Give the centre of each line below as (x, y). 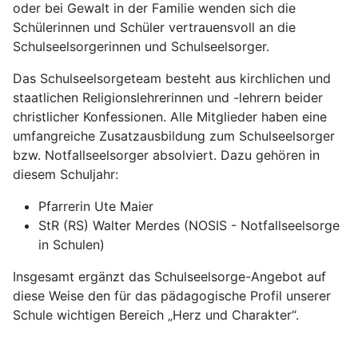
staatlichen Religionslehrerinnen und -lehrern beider (168, 98)
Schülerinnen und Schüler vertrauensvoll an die (154, 28)
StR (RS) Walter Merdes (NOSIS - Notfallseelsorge (189, 226)
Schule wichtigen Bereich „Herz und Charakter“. (156, 315)
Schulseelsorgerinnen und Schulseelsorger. (141, 47)
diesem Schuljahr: (66, 175)
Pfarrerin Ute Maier (96, 207)
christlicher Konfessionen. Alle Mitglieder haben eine (170, 117)
